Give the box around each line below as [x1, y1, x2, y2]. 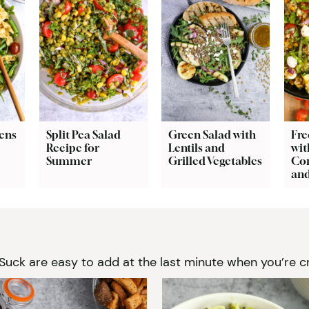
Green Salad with [168, 127, 257, 141]
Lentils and [168, 140, 226, 154]
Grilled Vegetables [168, 153, 263, 168]
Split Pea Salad [46, 127, 121, 141]
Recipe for [46, 140, 99, 154]
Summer [46, 153, 92, 168]
